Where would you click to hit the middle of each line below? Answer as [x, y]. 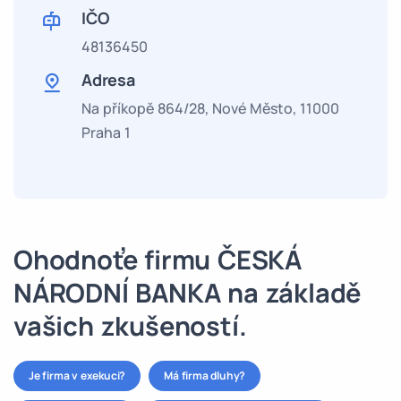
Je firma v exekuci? [77, 375]
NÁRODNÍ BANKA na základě [188, 293]
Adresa [108, 80]
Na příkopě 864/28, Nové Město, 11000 [210, 108]
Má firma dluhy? [205, 375]
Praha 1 [106, 132]
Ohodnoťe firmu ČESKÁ [158, 260]
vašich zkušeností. [130, 326]
